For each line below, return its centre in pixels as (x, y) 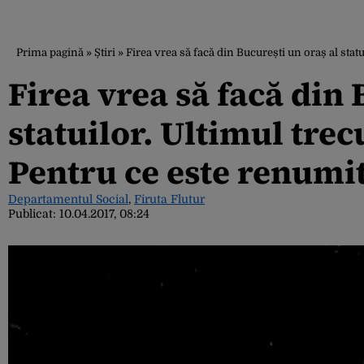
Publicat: (34, 214)
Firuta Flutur (169, 199)
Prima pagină (50, 52)
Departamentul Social (68, 199)
